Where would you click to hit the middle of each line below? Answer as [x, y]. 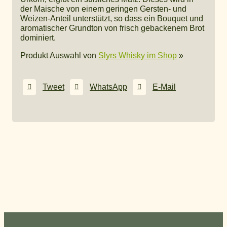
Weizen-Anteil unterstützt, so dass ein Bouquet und [112, 18]
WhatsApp [108, 87]
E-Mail [164, 87]
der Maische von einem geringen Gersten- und [103, 9]
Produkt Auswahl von [59, 55]
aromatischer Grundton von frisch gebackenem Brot [112, 28]
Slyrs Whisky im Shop [138, 55]
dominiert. [38, 37]
